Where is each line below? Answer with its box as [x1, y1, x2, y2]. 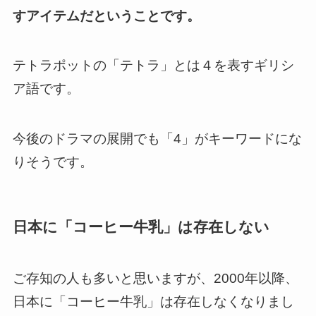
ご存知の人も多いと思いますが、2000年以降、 [12, 270, 298, 286]
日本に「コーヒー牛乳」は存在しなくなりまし [12, 293, 294, 309]
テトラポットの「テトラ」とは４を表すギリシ [12, 58, 294, 73]
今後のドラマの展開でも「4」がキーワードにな [12, 131, 302, 147]
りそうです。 [12, 154, 93, 170]
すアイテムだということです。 [12, 8, 200, 23]
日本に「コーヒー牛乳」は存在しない [12, 219, 269, 236]
